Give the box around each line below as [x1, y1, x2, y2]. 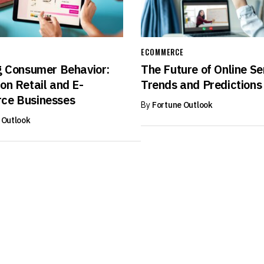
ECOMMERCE [140, 45, 184, 58]
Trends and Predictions [140, 76, 262, 93]
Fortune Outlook [151, 99, 213, 110]
